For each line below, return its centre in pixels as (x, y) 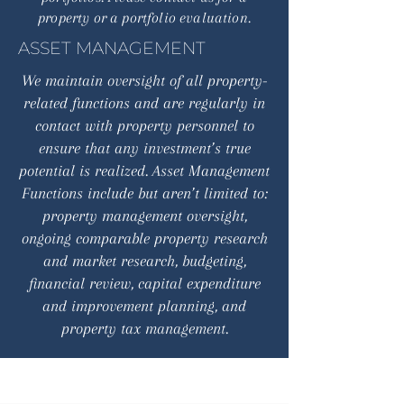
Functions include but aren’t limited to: (144, 193)
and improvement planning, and (144, 306)
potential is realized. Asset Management (144, 170)
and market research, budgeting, (144, 261)
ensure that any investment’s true (144, 148)
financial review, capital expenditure (144, 283)
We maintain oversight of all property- (144, 80)
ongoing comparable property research (144, 238)
